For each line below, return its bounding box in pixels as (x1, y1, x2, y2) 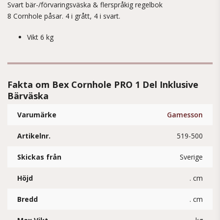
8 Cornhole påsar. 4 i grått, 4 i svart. (7, 11, 120, 21)
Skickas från (17, 152, 61, 162)
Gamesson (167, 110, 203, 119)
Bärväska (7, 90, 49, 102)
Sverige (180, 152, 203, 162)
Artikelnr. (17, 131, 51, 140)
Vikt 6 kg (27, 32, 54, 42)
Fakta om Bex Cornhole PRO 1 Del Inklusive (7, 79, 198, 90)
